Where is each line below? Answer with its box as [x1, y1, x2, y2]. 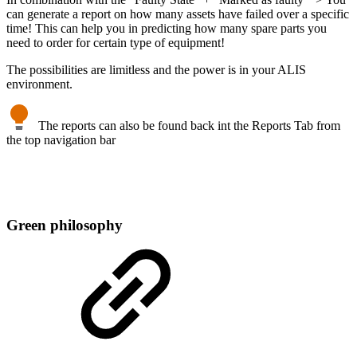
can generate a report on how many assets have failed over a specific [6, 6, 349, 21]
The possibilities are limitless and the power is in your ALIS [6, 62, 306, 76]
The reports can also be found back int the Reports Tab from [35, 118, 340, 132]
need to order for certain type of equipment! [6, 35, 225, 49]
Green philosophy [6, 216, 123, 233]
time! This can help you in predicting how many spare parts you [6, 21, 327, 35]
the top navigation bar [6, 132, 116, 147]
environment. [6, 76, 76, 91]
